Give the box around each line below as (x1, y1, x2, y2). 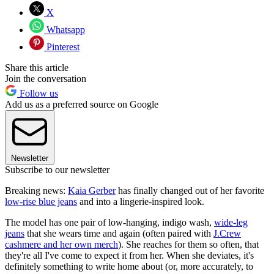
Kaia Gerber (68, 185, 116, 196)
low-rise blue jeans (5, 196, 77, 207)
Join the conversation (5, 73, 86, 84)
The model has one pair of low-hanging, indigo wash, (5, 217, 214, 228)
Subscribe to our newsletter (5, 165, 109, 176)
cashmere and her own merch (5, 239, 118, 250)
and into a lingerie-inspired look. (77, 196, 204, 207)
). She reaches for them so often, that (118, 239, 259, 250)
